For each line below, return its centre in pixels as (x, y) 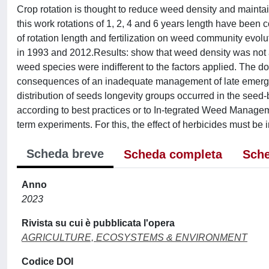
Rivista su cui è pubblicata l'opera (98, 223)
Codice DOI (47, 261)
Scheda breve (65, 154)
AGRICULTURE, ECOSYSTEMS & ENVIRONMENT (134, 237)
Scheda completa (173, 154)
